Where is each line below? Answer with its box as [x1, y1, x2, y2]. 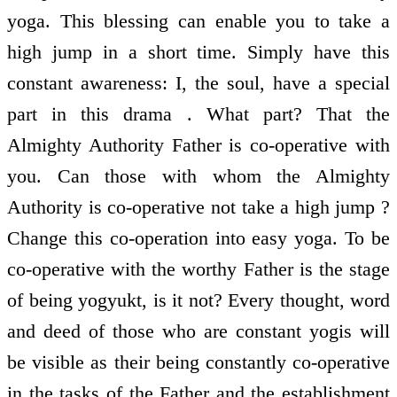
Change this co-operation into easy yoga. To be [7, 227, 390, 250]
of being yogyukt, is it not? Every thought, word [7, 289, 390, 312]
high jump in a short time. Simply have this [7, 41, 390, 64]
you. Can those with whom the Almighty [7, 165, 390, 188]
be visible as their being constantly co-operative [7, 351, 390, 374]
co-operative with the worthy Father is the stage [7, 258, 390, 281]
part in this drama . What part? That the [7, 103, 390, 126]
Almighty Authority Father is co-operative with [7, 134, 390, 157]
